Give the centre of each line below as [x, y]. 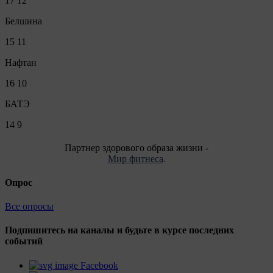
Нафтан [21, 62]
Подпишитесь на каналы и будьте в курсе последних [119, 230]
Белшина [23, 21]
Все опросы [29, 207]
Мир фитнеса [135, 158]
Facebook [99, 265]
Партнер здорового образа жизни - [136, 147]
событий [24, 241]
